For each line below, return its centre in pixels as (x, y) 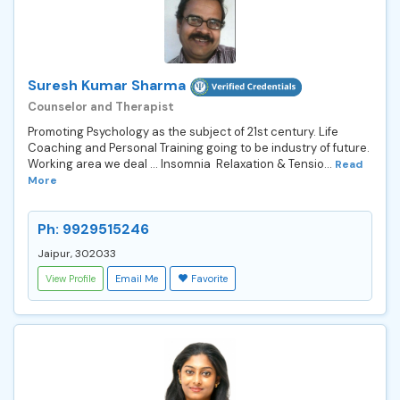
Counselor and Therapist (101, 106)
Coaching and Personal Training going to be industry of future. (199, 147)
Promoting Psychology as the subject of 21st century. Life (183, 131)
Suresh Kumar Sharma (107, 85)
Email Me (137, 278)
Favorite (209, 278)
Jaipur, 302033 (77, 253)
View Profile (71, 278)
